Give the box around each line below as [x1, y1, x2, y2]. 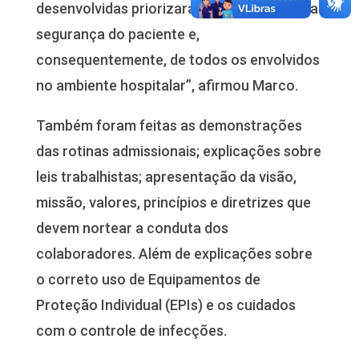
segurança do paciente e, [35, 25, 200, 42]
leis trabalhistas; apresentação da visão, [35, 167, 296, 185]
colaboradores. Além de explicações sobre [35, 244, 313, 262]
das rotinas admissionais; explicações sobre [35, 142, 321, 159]
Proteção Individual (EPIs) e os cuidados [35, 296, 296, 313]
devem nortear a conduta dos [35, 219, 228, 236]
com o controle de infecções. [35, 321, 227, 339]
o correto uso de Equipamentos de [35, 270, 260, 288]
